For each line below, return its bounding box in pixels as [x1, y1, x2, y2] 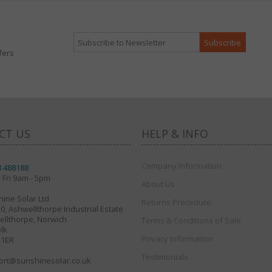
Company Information [141, 160, 222, 171]
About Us [141, 178, 175, 189]
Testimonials [141, 251, 188, 262]
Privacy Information [141, 233, 213, 244]
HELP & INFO [141, 126, 208, 141]
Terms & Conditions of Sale [141, 214, 241, 226]
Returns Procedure [141, 196, 211, 208]
